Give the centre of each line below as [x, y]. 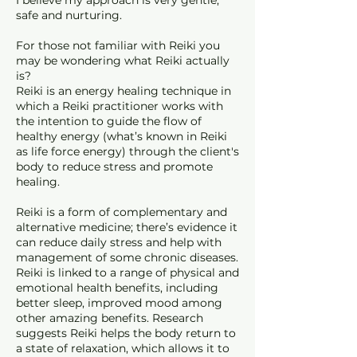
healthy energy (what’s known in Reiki [122, 136]
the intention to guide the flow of [109, 121]
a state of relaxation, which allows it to [123, 348]
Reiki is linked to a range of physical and [127, 273]
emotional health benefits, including [117, 288]
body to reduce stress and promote [114, 167]
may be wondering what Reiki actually [123, 61]
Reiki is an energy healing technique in [124, 91]
